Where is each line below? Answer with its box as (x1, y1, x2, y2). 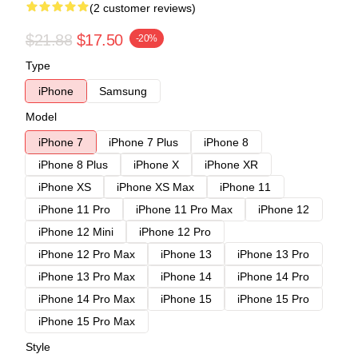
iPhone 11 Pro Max (136, 202, 233, 216)
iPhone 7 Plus (109, 135, 178, 149)
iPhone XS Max (117, 180, 194, 193)
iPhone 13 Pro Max (38, 269, 135, 283)
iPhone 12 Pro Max (38, 247, 135, 261)
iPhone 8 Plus (38, 157, 108, 171)
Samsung (99, 84, 147, 97)
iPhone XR (205, 157, 258, 171)
